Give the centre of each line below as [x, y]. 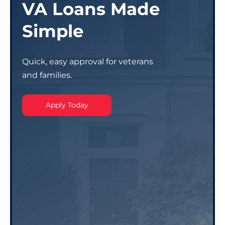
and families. [47, 75]
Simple [53, 31]
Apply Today [67, 105]
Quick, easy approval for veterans [88, 61]
